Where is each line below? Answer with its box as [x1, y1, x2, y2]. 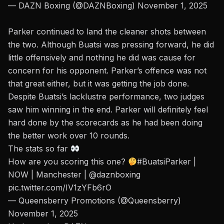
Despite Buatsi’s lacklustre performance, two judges [8, 91, 204, 102]
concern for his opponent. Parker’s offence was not [8, 65, 206, 76]
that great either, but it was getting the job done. [8, 78, 189, 89]
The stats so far [8, 143, 70, 154]
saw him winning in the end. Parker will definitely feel [8, 104, 208, 115]
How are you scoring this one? [8, 156, 128, 167]
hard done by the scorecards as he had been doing [8, 117, 202, 128]
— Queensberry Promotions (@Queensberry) [8, 195, 181, 206]
